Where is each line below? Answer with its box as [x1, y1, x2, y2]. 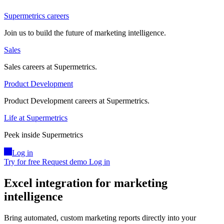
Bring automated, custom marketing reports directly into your [4, 213, 196, 222]
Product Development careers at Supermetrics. [4, 96, 149, 105]
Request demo [42, 157, 87, 166]
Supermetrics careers [4, 11, 69, 20]
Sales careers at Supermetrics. [4, 62, 97, 71]
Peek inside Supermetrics [4, 130, 83, 139]
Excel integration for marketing [4, 176, 167, 190]
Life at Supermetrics [4, 113, 67, 122]
